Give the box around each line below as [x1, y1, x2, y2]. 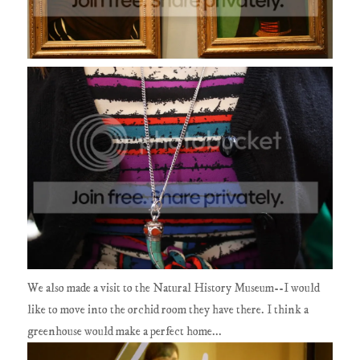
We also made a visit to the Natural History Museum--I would [27, 280, 321, 297]
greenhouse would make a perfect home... [27, 324, 223, 340]
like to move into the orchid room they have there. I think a [27, 302, 309, 318]
